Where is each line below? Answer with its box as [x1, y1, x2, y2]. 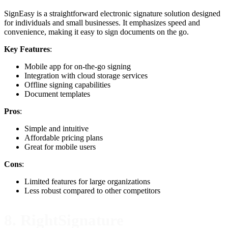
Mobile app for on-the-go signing [24, 62, 131, 71]
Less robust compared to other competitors [24, 186, 160, 195]
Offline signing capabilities [24, 80, 110, 89]
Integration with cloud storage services [24, 71, 148, 80]
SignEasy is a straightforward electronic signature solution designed [4, 9, 220, 18]
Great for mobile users [24, 142, 96, 151]
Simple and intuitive [24, 124, 89, 133]
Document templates [24, 89, 90, 98]
